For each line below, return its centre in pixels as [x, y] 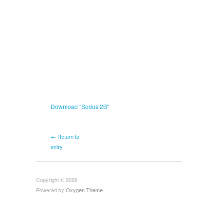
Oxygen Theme [84, 190]
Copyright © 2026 [57, 179]
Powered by [51, 190]
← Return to [65, 136]
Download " [66, 106]
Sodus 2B [94, 106]
